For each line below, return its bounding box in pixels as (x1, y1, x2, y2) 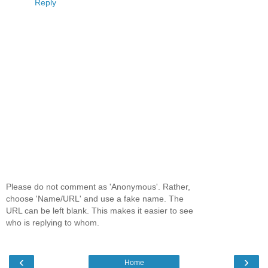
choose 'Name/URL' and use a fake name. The (6, 193, 184, 203)
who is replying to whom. (6, 217, 99, 227)
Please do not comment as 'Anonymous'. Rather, (6, 181, 190, 191)
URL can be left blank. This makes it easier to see (6, 205, 193, 215)
